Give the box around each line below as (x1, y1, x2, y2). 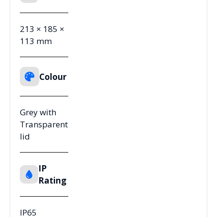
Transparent (20, 119, 68, 130)
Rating (38, 175, 66, 186)
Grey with (20, 107, 56, 118)
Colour (39, 71, 66, 82)
